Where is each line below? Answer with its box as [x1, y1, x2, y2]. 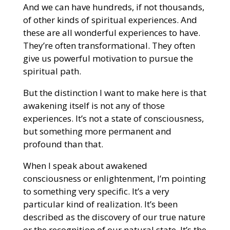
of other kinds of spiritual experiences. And [23, 13, 197, 26]
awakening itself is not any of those [23, 99, 165, 111]
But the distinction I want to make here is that [23, 86, 206, 99]
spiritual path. [23, 65, 83, 77]
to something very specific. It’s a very [23, 185, 169, 197]
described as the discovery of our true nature [23, 210, 205, 223]
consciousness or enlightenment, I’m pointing [23, 172, 206, 184]
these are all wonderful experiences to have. [23, 26, 200, 39]
